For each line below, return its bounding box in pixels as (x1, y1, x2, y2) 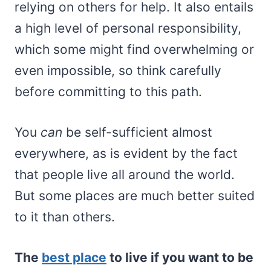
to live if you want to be (106, 249, 253, 265)
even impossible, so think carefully (15, 62, 221, 78)
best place (42, 249, 106, 265)
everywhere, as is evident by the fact (15, 145, 238, 161)
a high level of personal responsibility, (15, 20, 241, 36)
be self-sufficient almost (62, 124, 212, 140)
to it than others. (15, 209, 115, 224)
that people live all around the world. (15, 166, 235, 182)
